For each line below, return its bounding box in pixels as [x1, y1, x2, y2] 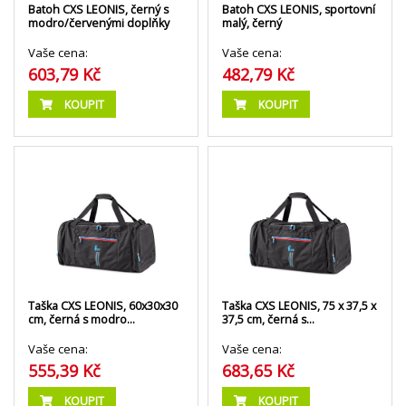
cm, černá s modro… [28, 311, 135, 327]
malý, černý [222, 15, 282, 31]
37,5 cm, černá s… [222, 311, 314, 327]
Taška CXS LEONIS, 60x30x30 [28, 297, 178, 314]
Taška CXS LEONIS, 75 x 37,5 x [222, 297, 376, 314]
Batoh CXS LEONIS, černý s [28, 2, 169, 17]
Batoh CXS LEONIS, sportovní [222, 2, 375, 17]
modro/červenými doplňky [28, 15, 169, 31]
